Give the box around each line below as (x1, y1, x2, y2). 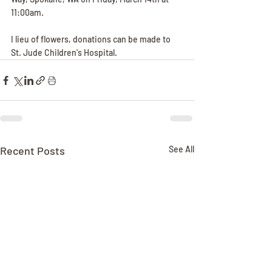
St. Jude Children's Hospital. (11, 47, 119, 58)
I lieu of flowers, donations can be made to (11, 34, 172, 45)
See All (169, 144, 194, 155)
